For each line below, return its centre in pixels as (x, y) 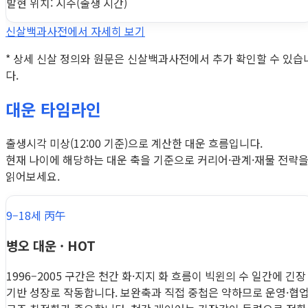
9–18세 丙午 (36, 215)
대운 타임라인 (53, 109)
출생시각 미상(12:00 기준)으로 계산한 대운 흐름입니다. (134, 143)
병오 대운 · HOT (51, 245)
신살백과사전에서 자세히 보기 (75, 31)
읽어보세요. (33, 176)
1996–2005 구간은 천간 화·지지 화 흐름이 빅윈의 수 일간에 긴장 (156, 276)
